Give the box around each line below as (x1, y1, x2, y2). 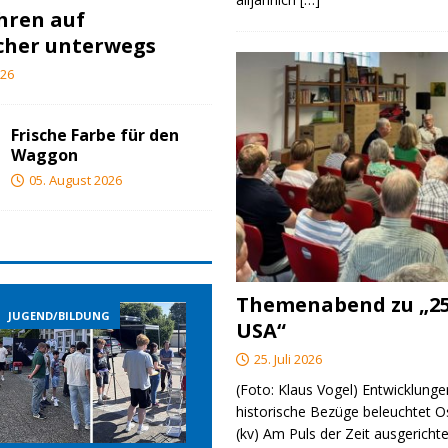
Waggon (11, 144, 79, 167)
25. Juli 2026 (254, 349, 323, 368)
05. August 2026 (29, 171, 123, 190)
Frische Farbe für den (11, 124, 180, 147)
